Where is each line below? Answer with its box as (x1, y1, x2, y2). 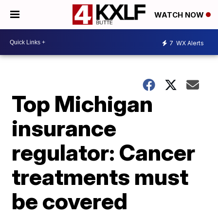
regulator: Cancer (12, 139, 196, 166)
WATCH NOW (154, 10, 206, 20)
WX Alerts (175, 39, 204, 47)
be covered (12, 187, 128, 215)
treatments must (12, 163, 189, 190)
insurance (12, 114, 117, 142)
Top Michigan (12, 90, 153, 117)
